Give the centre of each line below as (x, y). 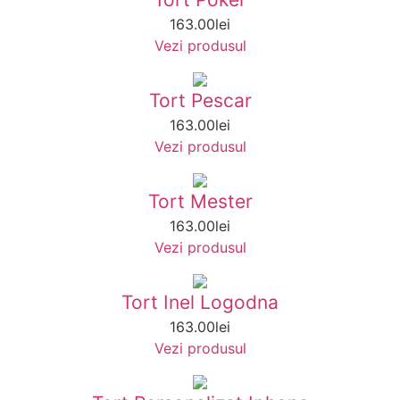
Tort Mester (200, 202)
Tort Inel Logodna (200, 303)
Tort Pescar (200, 101)
